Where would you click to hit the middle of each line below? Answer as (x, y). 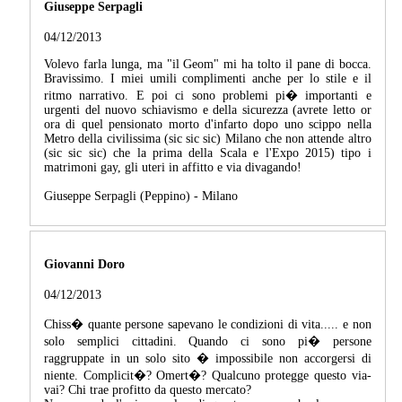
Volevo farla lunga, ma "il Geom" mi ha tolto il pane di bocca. (208, 65)
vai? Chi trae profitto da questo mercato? (148, 390)
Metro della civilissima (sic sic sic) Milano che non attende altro (208, 139)
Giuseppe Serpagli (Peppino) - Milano (141, 197)
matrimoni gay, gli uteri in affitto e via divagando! (173, 168)
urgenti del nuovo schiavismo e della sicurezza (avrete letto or (208, 110)
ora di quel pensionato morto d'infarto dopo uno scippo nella (208, 125)
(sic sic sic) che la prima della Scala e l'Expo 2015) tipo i (208, 153)
